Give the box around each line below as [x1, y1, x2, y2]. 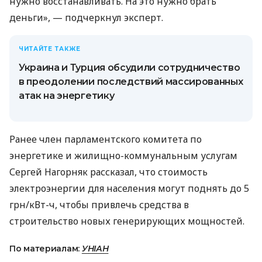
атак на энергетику [19, 89, 115, 101]
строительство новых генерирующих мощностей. [9, 214, 244, 227]
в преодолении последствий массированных [19, 75, 243, 87]
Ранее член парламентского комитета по [9, 132, 202, 146]
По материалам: [9, 243, 82, 254]
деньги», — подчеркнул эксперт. [9, 11, 163, 24]
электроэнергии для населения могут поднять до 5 [9, 181, 249, 195]
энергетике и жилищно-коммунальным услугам [9, 149, 237, 162]
